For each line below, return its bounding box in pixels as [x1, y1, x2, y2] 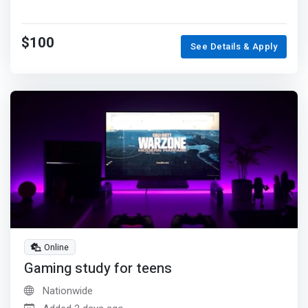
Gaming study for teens [24, 258, 172, 280]
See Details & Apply [190, 41, 278, 52]
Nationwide [40, 285, 93, 298]
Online [44, 241, 69, 252]
